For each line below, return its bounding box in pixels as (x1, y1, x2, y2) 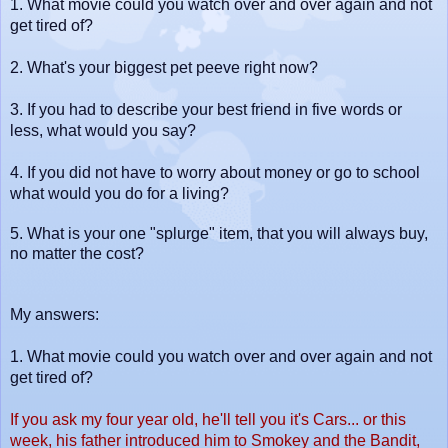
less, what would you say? (10, 122, 196, 140)
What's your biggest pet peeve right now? (27, 59, 318, 77)
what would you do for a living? (10, 185, 229, 203)
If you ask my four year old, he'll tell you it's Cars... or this (10, 411, 406, 429)
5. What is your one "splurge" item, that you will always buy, (10, 225, 428, 243)
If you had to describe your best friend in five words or (27, 101, 402, 119)
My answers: (10, 306, 99, 324)
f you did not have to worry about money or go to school (31, 164, 420, 182)
